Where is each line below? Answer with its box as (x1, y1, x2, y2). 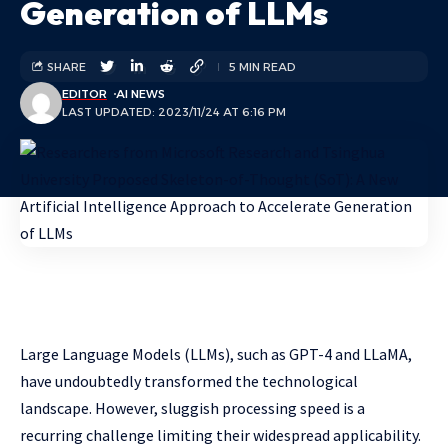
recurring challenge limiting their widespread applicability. (20, 425, 421, 445)
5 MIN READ (229, 59, 296, 74)
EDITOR (62, 87, 107, 101)
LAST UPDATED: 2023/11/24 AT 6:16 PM (62, 105, 286, 119)
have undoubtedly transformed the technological (20, 371, 358, 391)
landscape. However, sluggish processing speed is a (20, 398, 365, 418)
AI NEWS (115, 87, 165, 101)
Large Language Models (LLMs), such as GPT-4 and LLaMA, (20, 344, 412, 364)
